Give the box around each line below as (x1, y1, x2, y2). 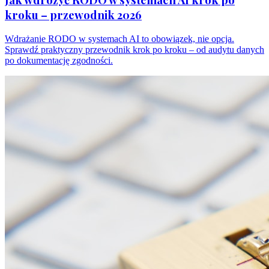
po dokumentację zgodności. (5, 55, 113, 66)
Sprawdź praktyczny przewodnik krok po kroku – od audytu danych (5, 44, 264, 55)
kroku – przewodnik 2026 (5, 7, 142, 23)
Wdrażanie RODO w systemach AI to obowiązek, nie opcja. (5, 34, 234, 44)
